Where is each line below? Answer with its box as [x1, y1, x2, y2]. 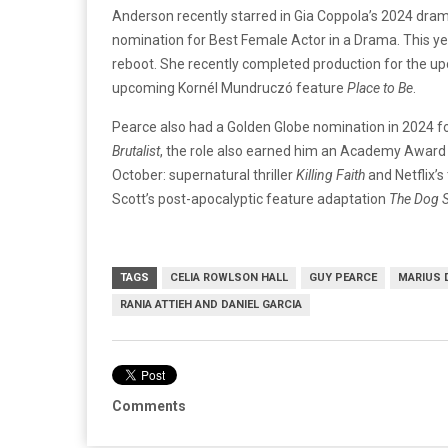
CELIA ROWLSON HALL [170, 270, 288, 284]
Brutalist [112, 142, 160, 159]
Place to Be [347, 79, 413, 96]
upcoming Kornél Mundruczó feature [112, 79, 347, 96]
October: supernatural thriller [112, 166, 293, 183]
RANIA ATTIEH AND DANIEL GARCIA [120, 297, 302, 311]
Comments [112, 397, 186, 414]
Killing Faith [293, 166, 365, 183]
